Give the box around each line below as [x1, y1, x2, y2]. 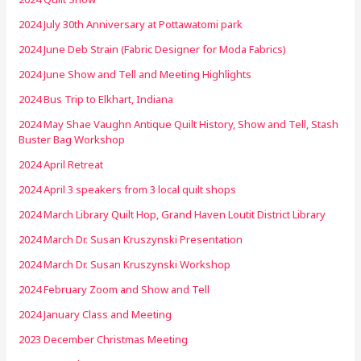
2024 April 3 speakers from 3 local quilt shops [19, 181, 237, 197]
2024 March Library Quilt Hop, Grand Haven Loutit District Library [19, 206, 326, 222]
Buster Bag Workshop [19, 131, 126, 147]
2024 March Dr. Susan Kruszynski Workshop [19, 256, 231, 272]
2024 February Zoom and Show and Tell [19, 281, 210, 297]
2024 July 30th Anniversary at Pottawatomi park [19, 16, 243, 31]
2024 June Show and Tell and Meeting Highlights [19, 66, 252, 81]
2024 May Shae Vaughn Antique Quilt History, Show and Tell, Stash [19, 116, 339, 131]
